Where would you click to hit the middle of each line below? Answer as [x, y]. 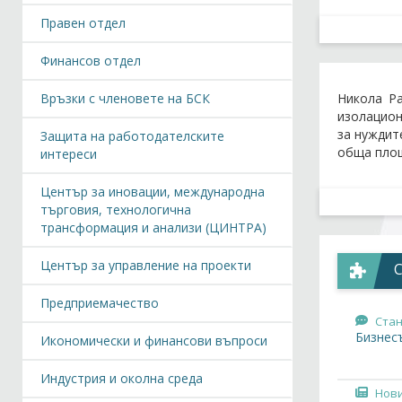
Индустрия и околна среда [122, 378]
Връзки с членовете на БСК [125, 98]
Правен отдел [83, 23]
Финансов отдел [91, 61]
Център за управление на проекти [146, 265]
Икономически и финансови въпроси [154, 341]
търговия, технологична [116, 210]
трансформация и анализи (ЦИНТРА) [153, 227]
